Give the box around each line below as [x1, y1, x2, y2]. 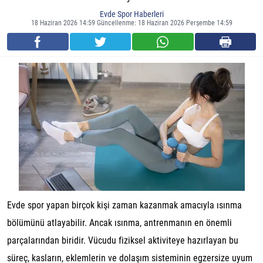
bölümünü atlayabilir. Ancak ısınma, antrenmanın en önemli [7, 217, 232, 228]
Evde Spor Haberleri [99, 9, 164, 19]
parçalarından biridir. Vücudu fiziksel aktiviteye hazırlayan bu [7, 235, 238, 246]
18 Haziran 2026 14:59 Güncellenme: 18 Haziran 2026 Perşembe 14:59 [31, 19, 232, 27]
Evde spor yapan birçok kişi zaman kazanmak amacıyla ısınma [7, 200, 242, 211]
